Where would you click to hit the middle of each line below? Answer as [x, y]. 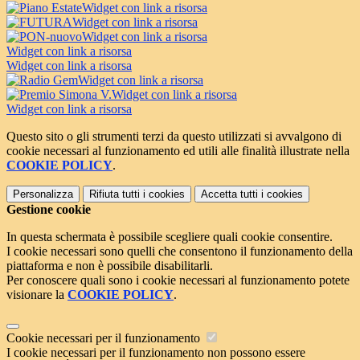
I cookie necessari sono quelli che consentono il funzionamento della [180, 251]
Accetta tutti [229, 194]
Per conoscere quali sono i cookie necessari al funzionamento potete [178, 280]
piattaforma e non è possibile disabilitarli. [110, 265]
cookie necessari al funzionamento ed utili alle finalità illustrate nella [178, 150]
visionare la [37, 294]
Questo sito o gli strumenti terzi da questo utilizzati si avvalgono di [174, 136]
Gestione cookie [49, 209]
